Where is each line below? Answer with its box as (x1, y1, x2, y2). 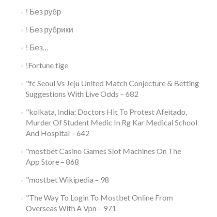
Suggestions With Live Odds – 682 (25, 89, 139, 98)
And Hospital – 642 (25, 128, 90, 138)
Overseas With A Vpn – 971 (25, 203, 116, 213)
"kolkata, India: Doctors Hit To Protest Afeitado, (25, 107, 187, 116)
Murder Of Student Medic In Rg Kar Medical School (25, 118, 197, 127)
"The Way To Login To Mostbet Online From (25, 193, 173, 202)
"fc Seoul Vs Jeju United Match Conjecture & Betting (25, 78, 199, 88)
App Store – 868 (25, 157, 79, 166)
